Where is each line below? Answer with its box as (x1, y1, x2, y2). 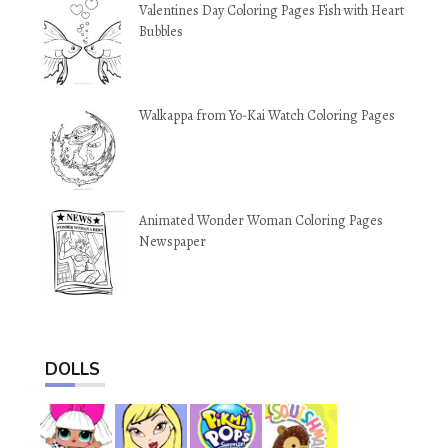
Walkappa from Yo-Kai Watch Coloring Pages (139, 106, 395, 125)
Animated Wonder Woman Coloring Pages (139, 211, 383, 230)
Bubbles (139, 22, 183, 41)
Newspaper (139, 232, 206, 251)
